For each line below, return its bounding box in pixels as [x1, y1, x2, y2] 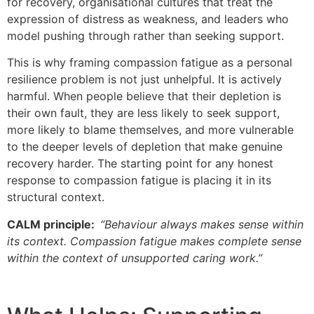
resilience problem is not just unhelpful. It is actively [7, 72, 282, 87]
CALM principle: [7, 217, 100, 231]
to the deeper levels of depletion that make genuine [7, 139, 282, 154]
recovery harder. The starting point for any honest [7, 156, 273, 171]
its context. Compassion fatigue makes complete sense [7, 233, 301, 248]
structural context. [7, 190, 104, 205]
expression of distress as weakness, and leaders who [7, 11, 289, 26]
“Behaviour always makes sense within [100, 217, 303, 231]
